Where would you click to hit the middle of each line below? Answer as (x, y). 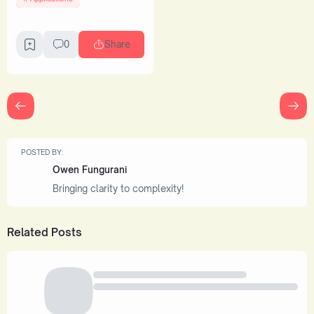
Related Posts (45, 232)
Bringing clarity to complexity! (118, 188)
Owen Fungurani (90, 170)
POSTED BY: (42, 152)
